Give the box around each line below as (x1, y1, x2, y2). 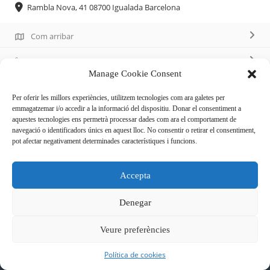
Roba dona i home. (12, 163, 88, 175)
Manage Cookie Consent (89, 69, 181, 78)
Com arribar (31, 31, 74, 42)
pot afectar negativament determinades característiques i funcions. (12, 137, 197, 145)
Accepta (119, 170, 151, 180)
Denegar (119, 197, 151, 207)
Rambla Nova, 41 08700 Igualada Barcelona (27, 2, 180, 13)
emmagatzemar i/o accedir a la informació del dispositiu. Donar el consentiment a (12, 104, 241, 113)
